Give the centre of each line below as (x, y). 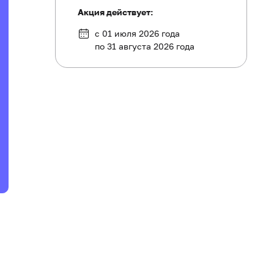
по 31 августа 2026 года (145, 46)
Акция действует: (115, 12)
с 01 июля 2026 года (137, 33)
